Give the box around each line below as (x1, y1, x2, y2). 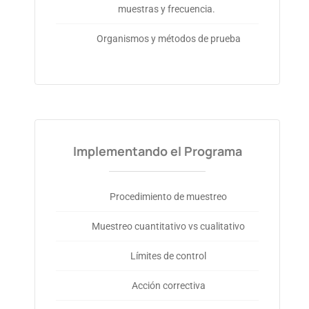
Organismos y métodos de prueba (96, 33, 241, 45)
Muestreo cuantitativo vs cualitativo (92, 221, 246, 232)
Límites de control (130, 250, 207, 262)
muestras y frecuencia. (118, 3, 216, 15)
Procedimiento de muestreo (110, 191, 228, 203)
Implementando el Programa (72, 143, 242, 160)
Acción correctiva (131, 280, 206, 292)
